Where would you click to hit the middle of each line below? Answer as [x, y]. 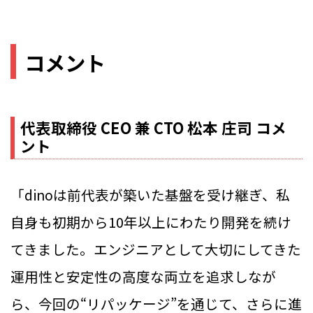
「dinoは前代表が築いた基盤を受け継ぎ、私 [150, 195]
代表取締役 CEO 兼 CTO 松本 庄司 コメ [153, 127]
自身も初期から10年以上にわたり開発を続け [151, 222]
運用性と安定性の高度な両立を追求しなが [143, 277]
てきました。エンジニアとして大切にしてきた [156, 249]
